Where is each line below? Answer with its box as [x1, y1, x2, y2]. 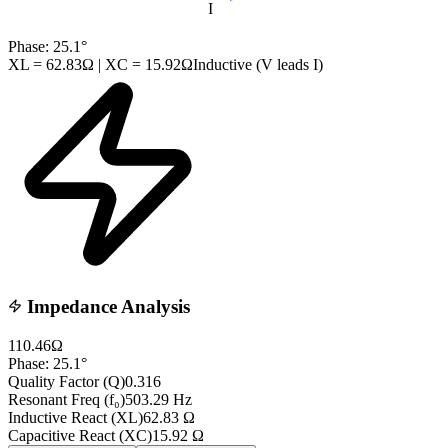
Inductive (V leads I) [193, 55, 323, 73]
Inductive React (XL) [8, 408, 143, 426]
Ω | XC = [82, 55, 145, 73]
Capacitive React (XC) [8, 426, 152, 444]
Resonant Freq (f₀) [8, 390, 125, 408]
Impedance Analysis [22, 296, 190, 318]
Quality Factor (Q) [8, 372, 125, 390]
